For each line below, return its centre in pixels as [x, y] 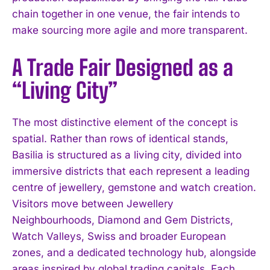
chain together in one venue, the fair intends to [126, 14]
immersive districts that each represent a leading [131, 171]
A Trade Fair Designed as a [123, 67]
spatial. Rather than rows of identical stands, [120, 138]
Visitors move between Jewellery [93, 203]
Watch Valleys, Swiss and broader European [119, 236]
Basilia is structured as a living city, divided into [127, 155]
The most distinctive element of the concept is [125, 122]
